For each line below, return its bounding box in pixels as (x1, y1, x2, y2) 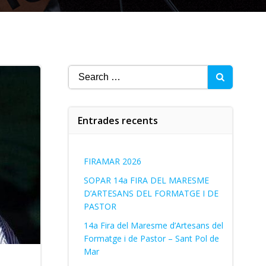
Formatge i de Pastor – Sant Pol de (83, 233, 219, 244)
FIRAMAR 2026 (83, 156, 141, 167)
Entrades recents (77, 114, 158, 127)
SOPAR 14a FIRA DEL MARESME (83, 175, 209, 186)
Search (67, 65, 98, 78)
